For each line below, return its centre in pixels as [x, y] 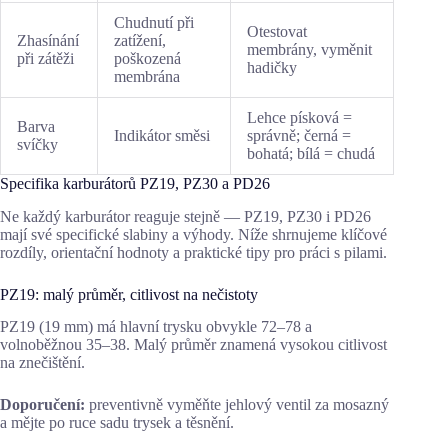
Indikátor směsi [162, 135]
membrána [147, 76]
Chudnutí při [154, 22]
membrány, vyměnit [309, 49]
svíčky [37, 144]
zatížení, [140, 40]
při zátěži [45, 58]
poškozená [147, 58]
